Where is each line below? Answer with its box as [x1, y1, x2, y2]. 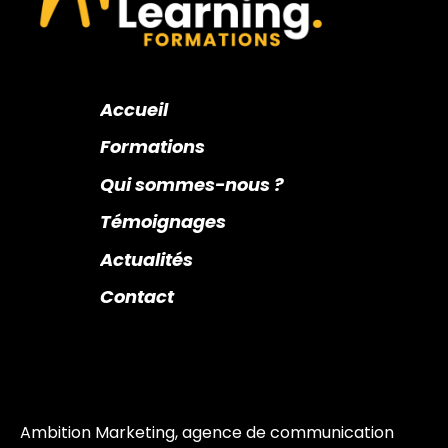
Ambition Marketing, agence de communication [20, 421, 394, 445]
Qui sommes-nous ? [100, 171, 284, 197]
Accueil [100, 97, 168, 123]
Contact [100, 284, 174, 310]
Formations [100, 134, 205, 160]
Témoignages [100, 209, 226, 235]
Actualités [100, 246, 193, 272]
